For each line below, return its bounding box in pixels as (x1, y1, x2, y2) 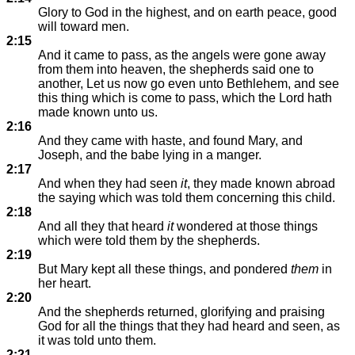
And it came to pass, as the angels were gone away (38, 48, 326, 62)
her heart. (38, 277, 91, 290)
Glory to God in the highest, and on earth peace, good (38, 6, 337, 19)
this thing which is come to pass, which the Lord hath (38, 91, 332, 105)
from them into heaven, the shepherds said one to (38, 63, 314, 76)
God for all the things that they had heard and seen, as (38, 319, 340, 333)
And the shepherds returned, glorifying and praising (38, 305, 325, 319)
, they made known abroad (187, 177, 335, 190)
